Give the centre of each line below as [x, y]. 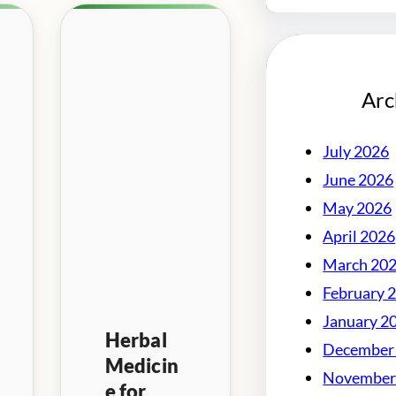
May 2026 [358, 208]
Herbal [136, 339]
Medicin [141, 365]
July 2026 [356, 152]
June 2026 [358, 180]
